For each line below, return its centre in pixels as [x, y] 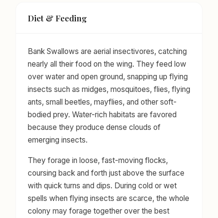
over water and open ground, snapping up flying [108, 77]
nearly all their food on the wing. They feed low [107, 64]
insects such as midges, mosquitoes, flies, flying [109, 90]
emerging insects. [58, 140]
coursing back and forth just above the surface [106, 173]
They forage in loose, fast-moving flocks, [98, 161]
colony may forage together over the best [99, 211]
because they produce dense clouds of [94, 127]
